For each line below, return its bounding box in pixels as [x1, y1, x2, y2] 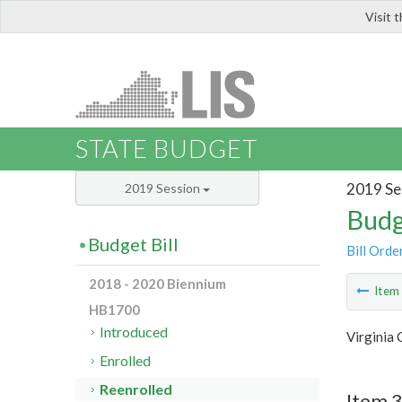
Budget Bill [88, 233, 179, 256]
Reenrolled [100, 380, 173, 398]
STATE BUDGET [75, 134, 258, 164]
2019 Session [125, 180, 203, 197]
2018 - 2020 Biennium [89, 275, 226, 293]
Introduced [100, 323, 169, 341]
